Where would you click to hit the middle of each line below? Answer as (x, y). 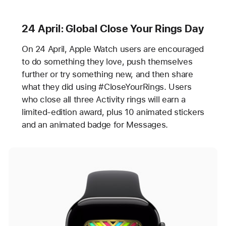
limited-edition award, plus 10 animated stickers (113, 112)
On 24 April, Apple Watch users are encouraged (113, 49)
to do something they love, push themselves (107, 62)
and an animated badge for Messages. (95, 125)
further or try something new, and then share (107, 74)
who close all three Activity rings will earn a (103, 100)
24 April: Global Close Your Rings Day (113, 29)
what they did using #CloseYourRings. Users (106, 87)
